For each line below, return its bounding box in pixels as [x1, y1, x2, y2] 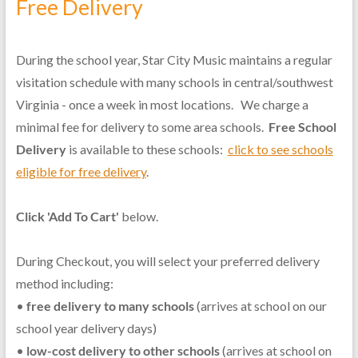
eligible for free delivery [15, 163, 146, 179]
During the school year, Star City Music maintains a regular [15, 51, 332, 67]
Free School [268, 118, 336, 134]
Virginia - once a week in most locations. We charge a [15, 96, 308, 112]
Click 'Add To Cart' [15, 208, 119, 224]
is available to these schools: [66, 141, 228, 157]
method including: [15, 275, 113, 291]
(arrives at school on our [193, 297, 327, 313]
